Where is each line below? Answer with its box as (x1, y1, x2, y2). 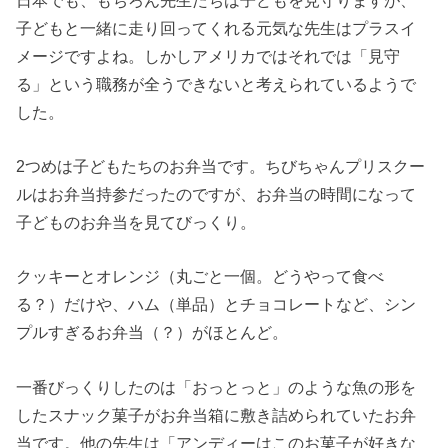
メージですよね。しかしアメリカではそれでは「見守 (16, 46, 401, 65)
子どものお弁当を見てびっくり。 (16, 213, 257, 232)
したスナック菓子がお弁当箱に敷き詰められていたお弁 (16, 405, 417, 424)
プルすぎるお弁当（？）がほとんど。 (16, 323, 289, 342)
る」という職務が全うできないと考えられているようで (16, 74, 417, 93)
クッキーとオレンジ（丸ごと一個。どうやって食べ (16, 267, 385, 286)
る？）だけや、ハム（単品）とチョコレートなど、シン (16, 295, 417, 314)
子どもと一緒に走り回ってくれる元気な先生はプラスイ (16, 18, 417, 37)
